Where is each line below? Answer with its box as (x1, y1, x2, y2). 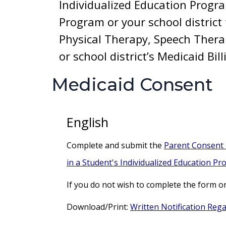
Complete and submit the (67, 140, 164, 151)
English (67, 114, 108, 131)
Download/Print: (67, 201, 130, 212)
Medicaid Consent (51, 74, 213, 95)
